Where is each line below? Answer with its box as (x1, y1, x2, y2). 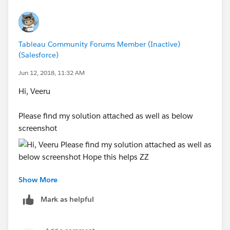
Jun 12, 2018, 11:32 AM (18, 68, 85, 77)
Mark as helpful (41, 194, 94, 204)
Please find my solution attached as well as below (18, 110, 193, 121)
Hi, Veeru (18, 86, 50, 96)
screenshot (18, 123, 57, 133)
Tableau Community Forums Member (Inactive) (18, 39, 180, 49)
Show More (18, 175, 57, 184)
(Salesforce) (18, 50, 59, 60)
